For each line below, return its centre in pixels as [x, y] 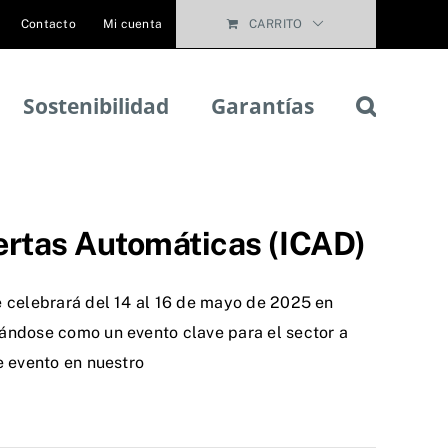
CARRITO [275, 24]
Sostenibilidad [96, 106]
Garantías [262, 106]
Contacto [48, 24]
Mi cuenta [132, 24]
